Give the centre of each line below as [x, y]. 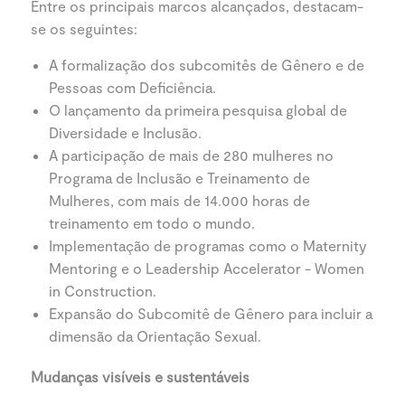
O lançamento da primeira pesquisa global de [198, 110]
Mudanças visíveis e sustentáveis [140, 377]
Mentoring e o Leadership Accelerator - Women [207, 268]
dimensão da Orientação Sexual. [155, 336]
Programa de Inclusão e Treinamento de [179, 178]
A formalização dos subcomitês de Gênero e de [207, 65]
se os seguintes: [84, 28]
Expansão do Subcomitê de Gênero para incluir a [211, 313]
